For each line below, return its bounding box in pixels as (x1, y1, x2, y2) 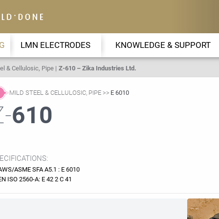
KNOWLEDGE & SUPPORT (115, 40, 211, 50)
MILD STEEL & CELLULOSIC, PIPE (9, 89, 101, 96)
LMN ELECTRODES (21, 40, 90, 50)
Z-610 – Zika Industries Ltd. (58, 65, 136, 72)
